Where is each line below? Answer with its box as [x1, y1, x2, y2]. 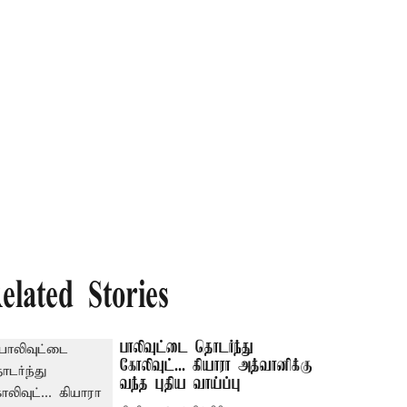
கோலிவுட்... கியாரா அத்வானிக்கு [120, 357, 313, 375]
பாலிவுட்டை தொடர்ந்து [120, 339, 254, 357]
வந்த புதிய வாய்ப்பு [120, 375, 242, 393]
